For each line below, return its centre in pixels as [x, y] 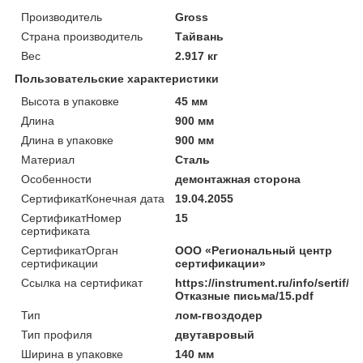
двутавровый [215, 334]
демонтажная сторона [238, 179]
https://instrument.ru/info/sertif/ [263, 282]
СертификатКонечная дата [93, 198]
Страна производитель [82, 36]
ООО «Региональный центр [254, 250]
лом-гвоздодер [219, 315]
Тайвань [200, 36]
